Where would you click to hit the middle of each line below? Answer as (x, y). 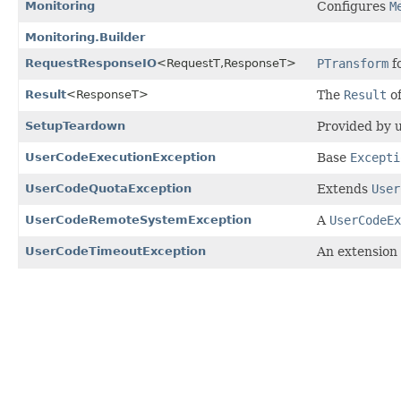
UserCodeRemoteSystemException (138, 219)
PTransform (353, 63)
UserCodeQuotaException (108, 188)
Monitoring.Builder (85, 37)
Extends (344, 188)
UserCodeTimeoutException (115, 251)
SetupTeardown (75, 125)
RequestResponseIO (91, 63)
